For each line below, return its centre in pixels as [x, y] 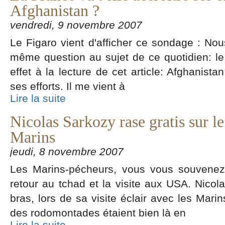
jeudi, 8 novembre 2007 [67, 151]
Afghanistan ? [55, 11]
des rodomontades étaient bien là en [98, 213]
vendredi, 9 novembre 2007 [76, 25]
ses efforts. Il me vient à [68, 86]
